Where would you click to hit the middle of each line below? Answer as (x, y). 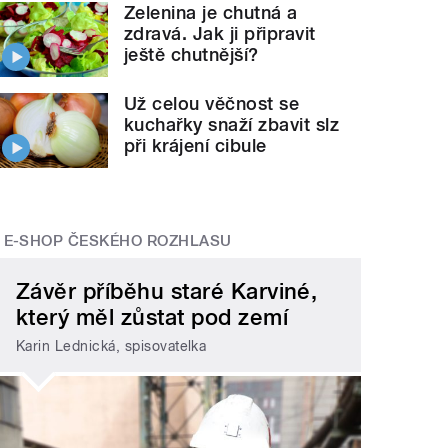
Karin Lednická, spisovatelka (111, 345)
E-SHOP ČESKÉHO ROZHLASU (117, 240)
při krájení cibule (195, 146)
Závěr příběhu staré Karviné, (167, 291)
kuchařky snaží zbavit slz (232, 125)
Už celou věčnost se (212, 104)
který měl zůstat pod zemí (152, 317)
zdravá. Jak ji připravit (220, 34)
